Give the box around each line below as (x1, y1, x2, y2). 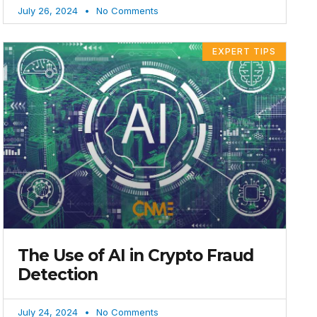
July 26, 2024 (18, 4, 81, 16)
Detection (18, 265, 98, 285)
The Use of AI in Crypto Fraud (18, 246, 254, 266)
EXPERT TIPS (212, 45, 277, 57)
